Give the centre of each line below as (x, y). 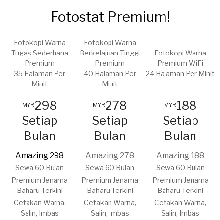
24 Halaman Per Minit (180, 73)
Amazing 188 (180, 155)
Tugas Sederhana (40, 53)
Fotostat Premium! (110, 16)
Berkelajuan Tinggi (110, 53)
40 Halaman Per (110, 73)
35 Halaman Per (40, 73)
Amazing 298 (40, 155)
